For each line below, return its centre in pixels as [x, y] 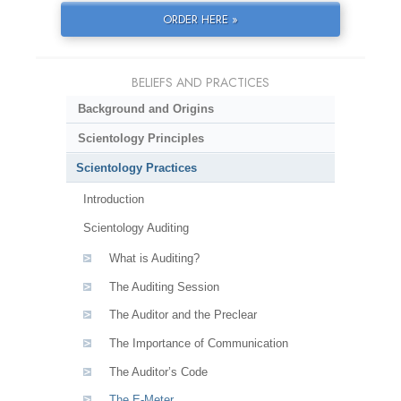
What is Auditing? [154, 259]
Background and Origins [145, 109]
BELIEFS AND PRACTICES [200, 82]
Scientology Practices [137, 167]
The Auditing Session [164, 286]
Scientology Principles [141, 138]
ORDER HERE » [200, 19]
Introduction [113, 200]
